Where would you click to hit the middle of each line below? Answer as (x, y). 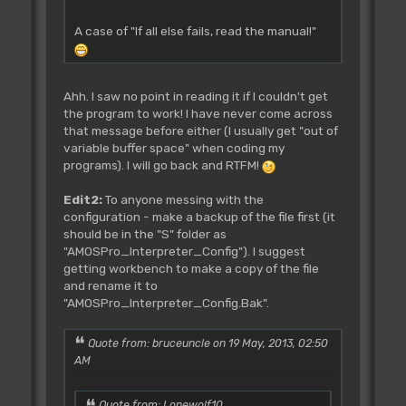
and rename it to (110, 285)
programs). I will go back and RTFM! (162, 164)
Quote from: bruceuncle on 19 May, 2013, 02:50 (208, 343)
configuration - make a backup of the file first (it (199, 216)
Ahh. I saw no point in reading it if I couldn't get (195, 96)
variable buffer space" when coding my (174, 147)
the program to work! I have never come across (198, 113)
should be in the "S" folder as (145, 233)
